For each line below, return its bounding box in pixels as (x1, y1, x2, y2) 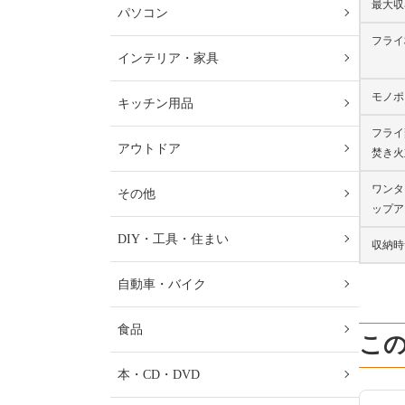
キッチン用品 (118, 97, 193, 110)
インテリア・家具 (118, 52, 219, 65)
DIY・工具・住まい (118, 232, 229, 246)
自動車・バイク (118, 278, 206, 291)
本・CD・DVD (118, 368, 200, 381)
